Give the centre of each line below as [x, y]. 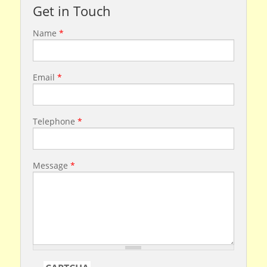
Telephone [55, 121]
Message [51, 165]
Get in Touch [72, 10]
